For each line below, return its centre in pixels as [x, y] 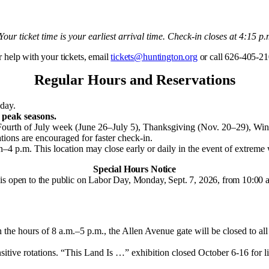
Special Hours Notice [134, 169]
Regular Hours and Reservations [134, 80]
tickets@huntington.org [154, 56]
